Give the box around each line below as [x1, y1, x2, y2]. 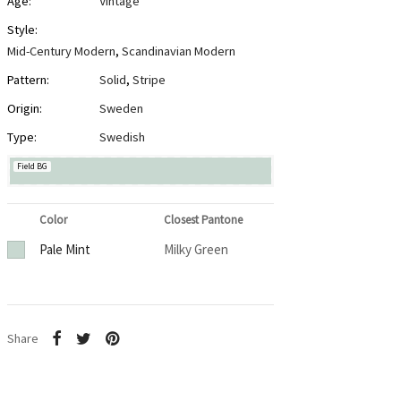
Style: [6, 21, 38, 38]
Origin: [6, 100, 42, 117]
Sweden [98, 100, 143, 117]
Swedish [98, 129, 145, 146]
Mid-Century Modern [6, 43, 115, 60]
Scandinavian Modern [121, 43, 235, 60]
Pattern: [6, 72, 49, 89]
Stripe [132, 72, 166, 89]
